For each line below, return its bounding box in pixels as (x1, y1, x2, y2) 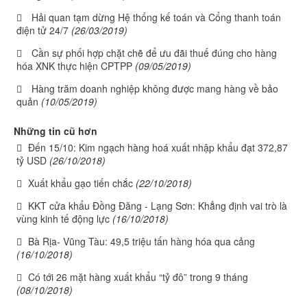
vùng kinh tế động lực (16, 212, 110, 225)
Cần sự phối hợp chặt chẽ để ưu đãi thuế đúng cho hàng (32, 46, 277, 60)
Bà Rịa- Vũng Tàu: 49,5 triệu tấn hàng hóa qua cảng (28, 234, 255, 248)
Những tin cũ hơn (14, 124, 97, 138)
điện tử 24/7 (16, 23, 69, 37)
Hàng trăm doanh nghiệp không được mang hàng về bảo (32, 82, 278, 95)
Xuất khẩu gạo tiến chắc (28, 176, 133, 190)
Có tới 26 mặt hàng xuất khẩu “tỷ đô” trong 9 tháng (28, 270, 248, 284)
